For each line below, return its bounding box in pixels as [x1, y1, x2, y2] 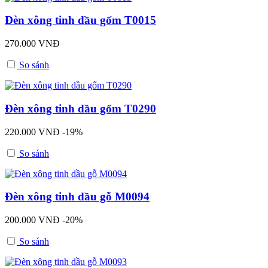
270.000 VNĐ [5, 38, 60, 49]
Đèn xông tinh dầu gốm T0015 [5, 14, 156, 27]
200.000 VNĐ [5, 215, 60, 225]
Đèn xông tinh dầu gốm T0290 [5, 102, 156, 115]
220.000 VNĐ [5, 126, 60, 137]
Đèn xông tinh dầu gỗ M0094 [5, 190, 150, 203]
